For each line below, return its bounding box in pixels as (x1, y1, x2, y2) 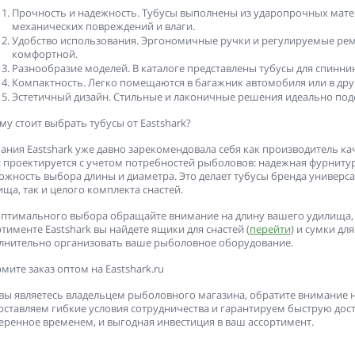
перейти (249, 222, 291, 237)
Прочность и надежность (11, 6, 137, 21)
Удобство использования (11, 33, 136, 48)
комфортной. (11, 47, 78, 62)
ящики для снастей (151, 222, 244, 237)
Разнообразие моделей (11, 61, 128, 76)
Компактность (11, 75, 83, 90)
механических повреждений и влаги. (11, 19, 195, 34)
